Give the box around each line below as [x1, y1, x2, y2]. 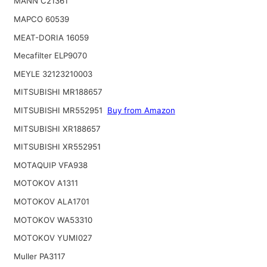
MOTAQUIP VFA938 [13, 160, 88, 170]
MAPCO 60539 [13, 14, 69, 24]
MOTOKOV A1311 [13, 178, 78, 188]
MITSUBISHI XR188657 [13, 123, 101, 133]
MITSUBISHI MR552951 [13, 105, 105, 115]
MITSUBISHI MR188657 [13, 87, 103, 97]
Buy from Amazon [107, 105, 175, 115]
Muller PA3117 [13, 251, 66, 261]
